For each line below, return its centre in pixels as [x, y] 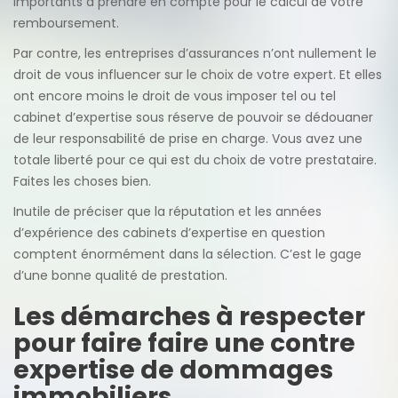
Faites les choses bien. [82, 181]
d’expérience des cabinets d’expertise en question [169, 233]
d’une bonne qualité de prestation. [120, 275]
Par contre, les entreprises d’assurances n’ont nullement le [195, 53]
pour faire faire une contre [184, 343]
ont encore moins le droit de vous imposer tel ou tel [175, 96]
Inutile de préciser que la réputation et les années [167, 211]
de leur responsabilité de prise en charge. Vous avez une [188, 139]
